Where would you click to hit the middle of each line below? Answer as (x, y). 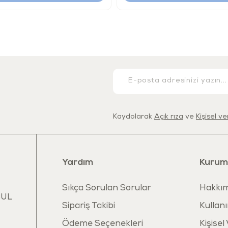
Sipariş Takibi (89, 206)
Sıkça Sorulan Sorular (107, 188)
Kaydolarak (134, 117)
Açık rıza (169, 117)
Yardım (78, 162)
